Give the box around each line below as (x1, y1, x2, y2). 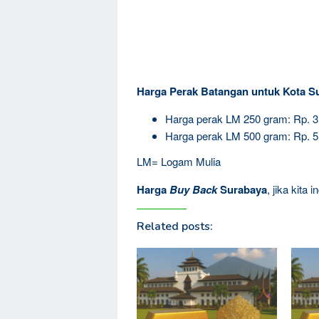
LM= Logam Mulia (137, 153, 221, 169)
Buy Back (169, 181, 217, 197)
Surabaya (217, 181, 267, 197)
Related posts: (137, 218, 213, 234)
